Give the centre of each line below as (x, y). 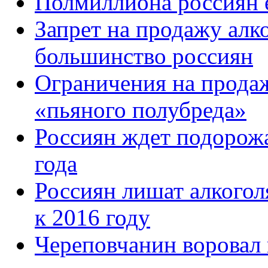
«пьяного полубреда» (141, 109)
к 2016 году (92, 217)
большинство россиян (144, 56)
